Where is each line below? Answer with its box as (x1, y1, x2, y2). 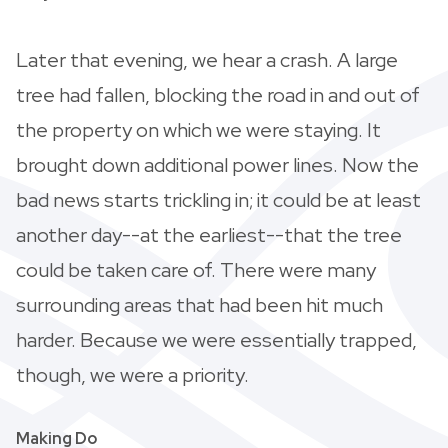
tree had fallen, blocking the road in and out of (16, 81, 420, 108)
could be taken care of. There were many (16, 256, 376, 283)
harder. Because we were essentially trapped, (16, 326, 417, 353)
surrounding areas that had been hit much (16, 291, 383, 318)
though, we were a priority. (16, 361, 249, 388)
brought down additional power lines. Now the (16, 151, 419, 178)
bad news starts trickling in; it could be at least (16, 186, 421, 213)
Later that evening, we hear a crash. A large (16, 46, 398, 73)
